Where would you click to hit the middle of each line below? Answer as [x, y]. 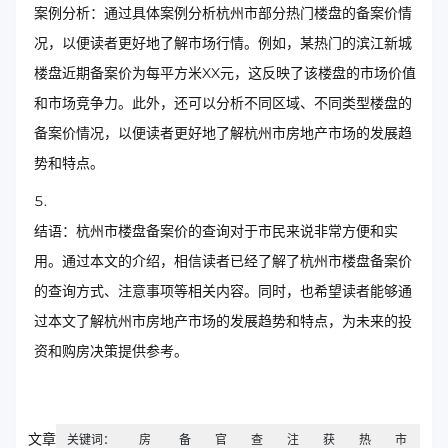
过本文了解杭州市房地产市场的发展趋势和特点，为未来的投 [223, 321]
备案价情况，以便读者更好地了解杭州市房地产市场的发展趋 [223, 133]
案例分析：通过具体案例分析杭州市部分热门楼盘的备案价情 [223, 13]
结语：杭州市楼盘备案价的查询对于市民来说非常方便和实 [216, 231]
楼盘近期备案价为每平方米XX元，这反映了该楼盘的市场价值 [225, 73]
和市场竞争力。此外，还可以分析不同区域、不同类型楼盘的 [223, 103]
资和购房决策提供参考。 [111, 351]
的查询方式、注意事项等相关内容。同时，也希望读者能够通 [223, 291]
